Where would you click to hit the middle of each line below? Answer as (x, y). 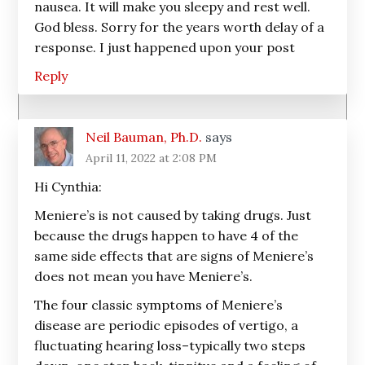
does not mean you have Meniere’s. (144, 276)
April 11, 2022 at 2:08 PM (152, 158)
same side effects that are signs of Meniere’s (174, 256)
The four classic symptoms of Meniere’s (159, 305)
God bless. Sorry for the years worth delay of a (180, 27)
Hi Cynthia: (68, 187)
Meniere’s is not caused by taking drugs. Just (173, 215)
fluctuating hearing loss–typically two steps (170, 345)
